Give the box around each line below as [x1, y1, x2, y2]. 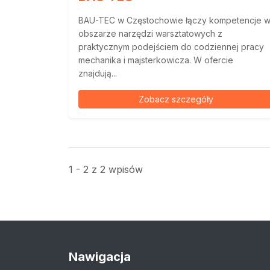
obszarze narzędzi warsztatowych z [78, 28, 222, 39]
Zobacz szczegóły [139, 94, 213, 104]
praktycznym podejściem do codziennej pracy [78, 42, 264, 52]
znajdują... [78, 68, 117, 78]
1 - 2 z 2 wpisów [69, 163, 143, 175]
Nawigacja [69, 250, 131, 264]
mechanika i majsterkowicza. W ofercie [78, 55, 233, 65]
